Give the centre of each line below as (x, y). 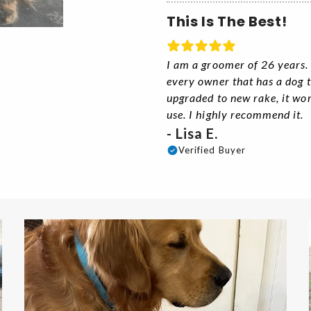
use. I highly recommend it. (235, 115)
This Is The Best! (227, 22)
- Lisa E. (194, 134)
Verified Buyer (212, 150)
